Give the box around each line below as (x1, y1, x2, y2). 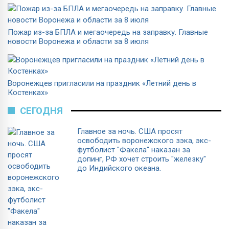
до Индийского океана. (77, 163, 161, 173)
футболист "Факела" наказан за (77, 145, 190, 154)
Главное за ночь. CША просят (77, 126, 182, 136)
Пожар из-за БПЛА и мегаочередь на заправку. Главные (8, 27, 208, 37)
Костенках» (8, 87, 48, 97)
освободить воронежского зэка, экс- (77, 135, 211, 145)
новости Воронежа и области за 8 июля (8, 36, 149, 46)
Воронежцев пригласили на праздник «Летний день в (8, 78, 196, 88)
